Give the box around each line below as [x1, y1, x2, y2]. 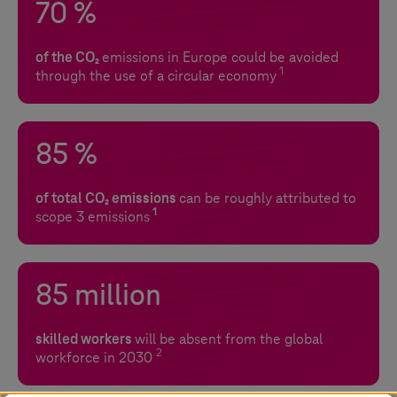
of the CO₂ [35, 50, 102, 66]
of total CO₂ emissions [35, 191, 179, 206]
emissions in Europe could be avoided [102, 50, 339, 66]
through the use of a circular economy [35, 68, 276, 84]
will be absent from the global [135, 331, 323, 347]
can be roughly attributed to [179, 191, 356, 206]
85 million [35, 281, 161, 313]
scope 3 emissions [35, 209, 150, 225]
